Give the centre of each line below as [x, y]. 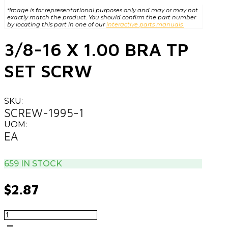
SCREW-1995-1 [44, 112]
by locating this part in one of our [57, 24]
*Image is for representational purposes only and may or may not [103, 10]
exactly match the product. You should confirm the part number [102, 17]
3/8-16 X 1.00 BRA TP [96, 49]
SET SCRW [48, 70]
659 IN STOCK [33, 163]
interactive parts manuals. [145, 24]
